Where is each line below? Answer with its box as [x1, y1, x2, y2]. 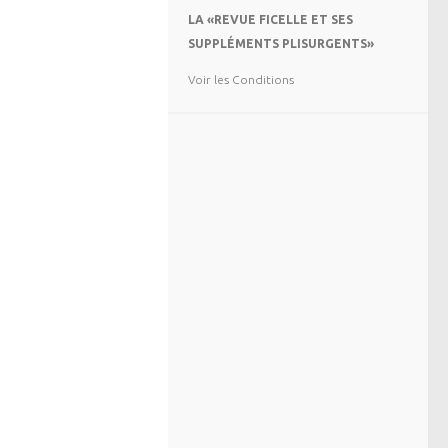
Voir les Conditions [188, 73, 294, 86]
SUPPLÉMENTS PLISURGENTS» [188, 37, 374, 50]
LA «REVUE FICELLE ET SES [188, 13, 353, 26]
